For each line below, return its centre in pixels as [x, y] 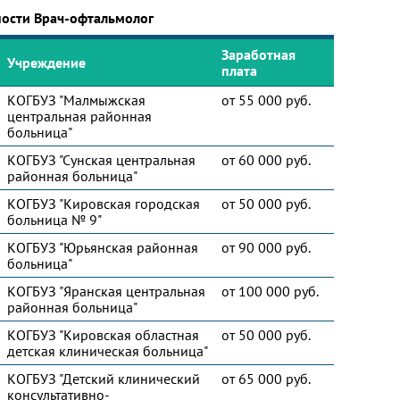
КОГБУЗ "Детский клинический [104, 379]
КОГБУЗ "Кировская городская [104, 204]
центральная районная [79, 116]
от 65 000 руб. [266, 379]
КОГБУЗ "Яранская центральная [106, 291]
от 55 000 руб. [266, 100]
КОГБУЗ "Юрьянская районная [103, 247]
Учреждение [46, 62]
